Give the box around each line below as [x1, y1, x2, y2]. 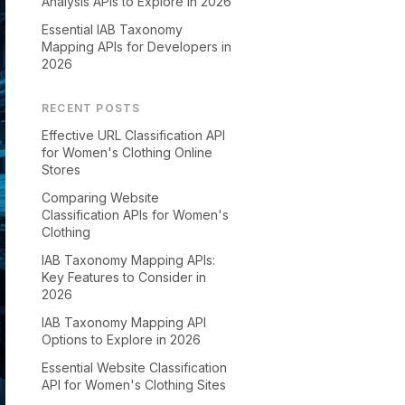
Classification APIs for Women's [42, 207, 229, 222]
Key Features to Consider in [42, 269, 206, 285]
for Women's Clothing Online [42, 145, 212, 160]
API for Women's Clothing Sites [42, 377, 226, 392]
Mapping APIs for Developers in [42, 39, 231, 54]
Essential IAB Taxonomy [42, 22, 183, 37]
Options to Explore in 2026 [42, 332, 201, 347]
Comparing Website [42, 190, 159, 205]
